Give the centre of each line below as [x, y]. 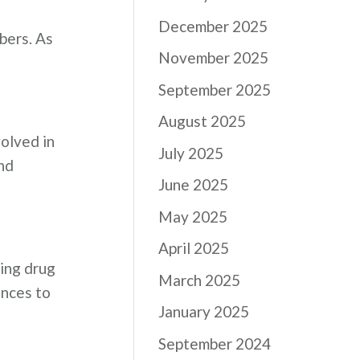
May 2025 [193, 216]
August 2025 [202, 121]
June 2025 [194, 184]
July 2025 [191, 153]
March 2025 [200, 280]
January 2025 [204, 311]
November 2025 [214, 57]
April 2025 [194, 248]
